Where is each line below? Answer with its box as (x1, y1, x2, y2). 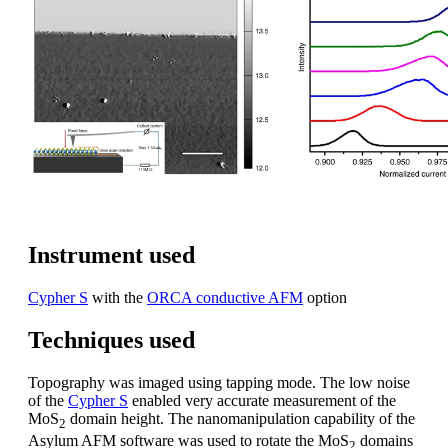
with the (88, 289, 147, 307)
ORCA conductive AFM (147, 289, 303, 307)
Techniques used (28, 327, 195, 354)
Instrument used (28, 242, 195, 269)
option (303, 289, 347, 307)
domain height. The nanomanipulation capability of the (66, 410, 415, 427)
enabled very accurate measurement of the (128, 392, 396, 409)
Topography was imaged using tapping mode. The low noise (28, 374, 410, 391)
